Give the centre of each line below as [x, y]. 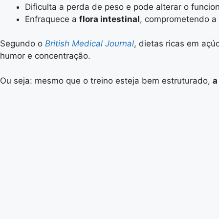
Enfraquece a [52, 19]
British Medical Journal [89, 44]
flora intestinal [109, 19]
